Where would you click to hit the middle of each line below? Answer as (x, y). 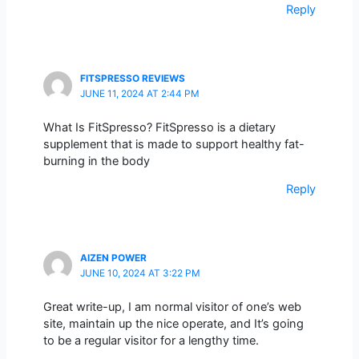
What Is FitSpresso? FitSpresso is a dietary (159, 127)
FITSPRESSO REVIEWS (132, 78)
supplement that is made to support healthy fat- (173, 144)
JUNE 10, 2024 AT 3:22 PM (140, 273)
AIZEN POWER (113, 258)
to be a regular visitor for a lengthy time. (151, 340)
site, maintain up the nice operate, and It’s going (173, 323)
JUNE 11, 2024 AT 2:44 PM (139, 93)
